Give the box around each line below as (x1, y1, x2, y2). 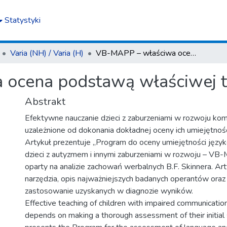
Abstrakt (25, 95, 65, 108)
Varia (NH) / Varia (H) (10, 48, 84, 59)
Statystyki (5, 15, 41, 26)
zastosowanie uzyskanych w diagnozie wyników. (25, 185, 193, 197)
